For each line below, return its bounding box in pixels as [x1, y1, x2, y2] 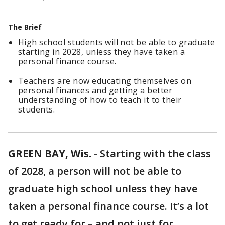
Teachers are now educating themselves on [18, 75, 192, 86]
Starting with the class [100, 147, 211, 160]
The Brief [8, 22, 42, 32]
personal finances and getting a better [18, 85, 173, 96]
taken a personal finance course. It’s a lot [8, 199, 209, 213]
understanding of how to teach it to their [18, 94, 182, 105]
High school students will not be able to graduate [18, 37, 215, 48]
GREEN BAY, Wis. [8, 147, 91, 160]
